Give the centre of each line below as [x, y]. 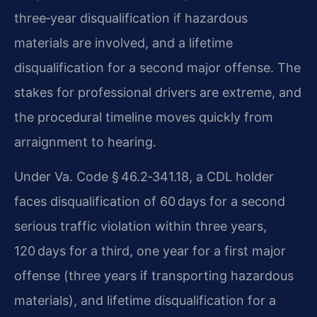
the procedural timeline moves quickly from [144, 117]
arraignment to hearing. [85, 142]
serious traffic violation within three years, [140, 226]
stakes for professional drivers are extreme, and [158, 92]
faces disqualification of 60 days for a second [150, 201]
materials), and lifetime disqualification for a [145, 300]
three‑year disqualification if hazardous [131, 18]
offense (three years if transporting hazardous [154, 275]
